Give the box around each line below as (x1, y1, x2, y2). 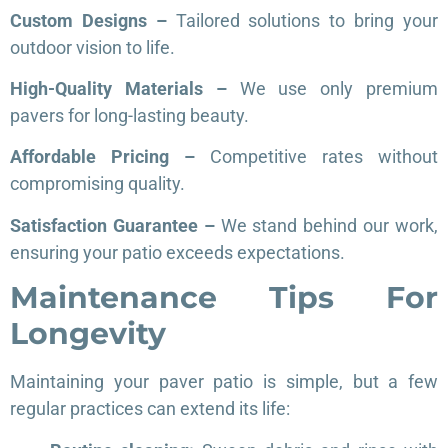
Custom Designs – (10, 9, 176, 31)
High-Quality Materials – (10, 78, 240, 100)
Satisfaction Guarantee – (10, 214, 221, 236)
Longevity (10, 315, 166, 353)
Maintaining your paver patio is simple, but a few (10, 371, 438, 393)
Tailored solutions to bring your (175, 9, 439, 31)
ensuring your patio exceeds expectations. (10, 241, 345, 263)
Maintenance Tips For (10, 279, 438, 317)
